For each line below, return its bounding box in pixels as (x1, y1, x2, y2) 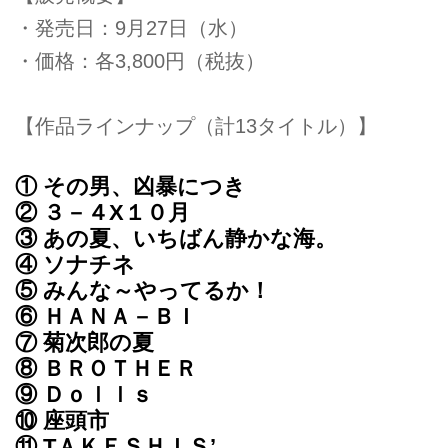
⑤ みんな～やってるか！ (15, 277, 271, 303)
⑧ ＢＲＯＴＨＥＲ (15, 355, 197, 381)
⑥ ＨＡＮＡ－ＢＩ (15, 303, 197, 329)
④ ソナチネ (15, 251, 135, 277)
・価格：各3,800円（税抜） (15, 50, 265, 73)
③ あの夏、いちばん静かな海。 (15, 225, 337, 251)
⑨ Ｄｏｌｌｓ (15, 381, 153, 407)
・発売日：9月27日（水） (15, 17, 248, 40)
